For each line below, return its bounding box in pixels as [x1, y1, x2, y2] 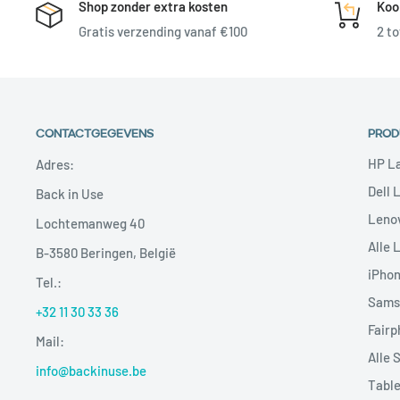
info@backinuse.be [36, 362, 146, 379]
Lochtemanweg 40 [36, 214, 145, 231]
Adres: [36, 155, 74, 172]
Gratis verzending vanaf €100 [79, 22, 247, 39]
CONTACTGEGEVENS [36, 125, 154, 137]
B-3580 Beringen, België [36, 244, 176, 261]
